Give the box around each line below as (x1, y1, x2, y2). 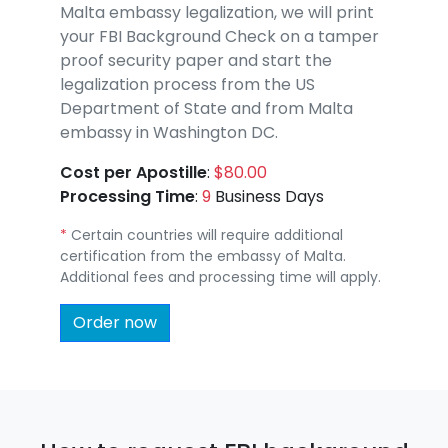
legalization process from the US (60, 72, 315, 96)
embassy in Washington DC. (60, 120, 278, 144)
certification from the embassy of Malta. (60, 245, 346, 266)
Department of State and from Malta (60, 96, 353, 120)
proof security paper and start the (60, 48, 332, 72)
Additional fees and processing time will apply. (60, 266, 381, 287)
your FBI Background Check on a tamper (60, 24, 379, 48)
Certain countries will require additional (67, 224, 343, 245)
